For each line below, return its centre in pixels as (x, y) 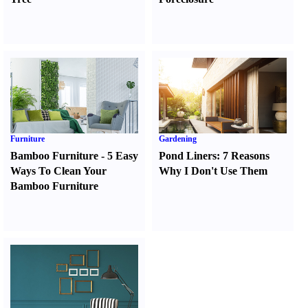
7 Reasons (246, 156)
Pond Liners (188, 156)
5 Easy (123, 156)
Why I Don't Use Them (213, 171)
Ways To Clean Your (58, 171)
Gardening (178, 139)
